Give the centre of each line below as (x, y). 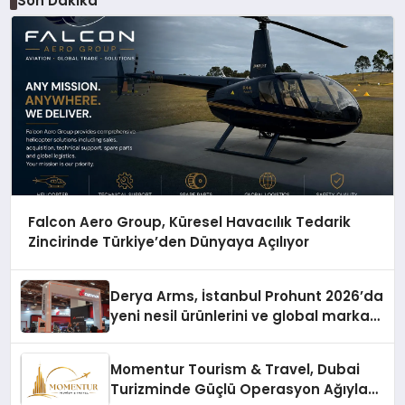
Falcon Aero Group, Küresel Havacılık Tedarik (189, 222)
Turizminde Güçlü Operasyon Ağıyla (240, 390)
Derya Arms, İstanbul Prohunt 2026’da (247, 297)
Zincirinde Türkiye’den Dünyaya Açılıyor (168, 242)
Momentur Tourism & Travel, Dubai (235, 370)
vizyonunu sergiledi (180, 336)
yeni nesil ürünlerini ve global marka (240, 316)
